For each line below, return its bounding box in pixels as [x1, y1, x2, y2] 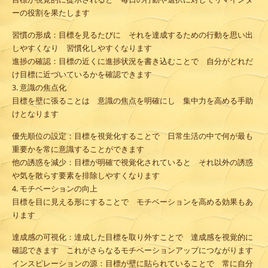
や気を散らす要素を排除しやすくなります [12, 170, 160, 181]
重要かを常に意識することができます [12, 144, 144, 155]
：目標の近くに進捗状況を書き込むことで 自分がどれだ [51, 56, 253, 67]
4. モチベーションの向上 [12, 184, 98, 194]
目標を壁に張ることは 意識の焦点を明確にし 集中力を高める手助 [12, 96, 253, 106]
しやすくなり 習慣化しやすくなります [12, 43, 152, 54]
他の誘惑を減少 [12, 157, 66, 168]
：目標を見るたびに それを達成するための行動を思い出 [51, 30, 253, 41]
